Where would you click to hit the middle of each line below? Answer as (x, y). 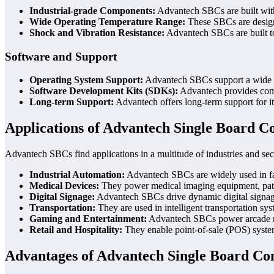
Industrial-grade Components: (92, 10)
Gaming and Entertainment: (88, 219)
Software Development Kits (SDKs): (104, 91)
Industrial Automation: (77, 175)
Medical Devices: (64, 186)
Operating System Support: (86, 80)
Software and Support (61, 56)
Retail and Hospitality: (76, 230)
